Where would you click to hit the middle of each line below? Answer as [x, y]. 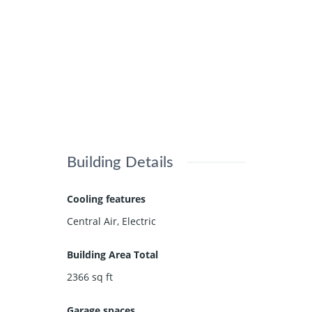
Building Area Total [112, 254]
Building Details [120, 162]
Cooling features [106, 198]
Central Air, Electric [111, 221]
